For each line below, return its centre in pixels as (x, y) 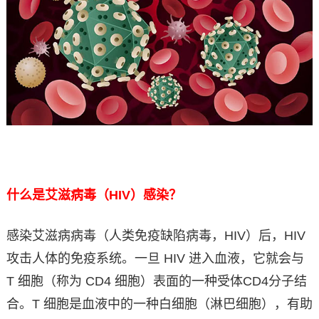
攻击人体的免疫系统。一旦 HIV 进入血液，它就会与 (155, 258)
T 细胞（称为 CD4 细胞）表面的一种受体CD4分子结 (156, 281)
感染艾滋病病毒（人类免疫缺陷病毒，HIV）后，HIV (156, 235)
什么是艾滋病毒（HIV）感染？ (94, 195)
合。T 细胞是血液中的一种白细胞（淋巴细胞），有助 (159, 304)
